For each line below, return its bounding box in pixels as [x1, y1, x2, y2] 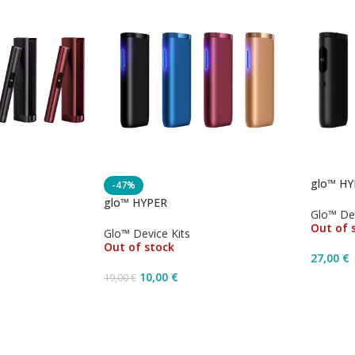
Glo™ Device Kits [103, 225, 190, 241]
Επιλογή [113, 329, 155, 344]
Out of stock [103, 239, 174, 254]
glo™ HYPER [103, 194, 167, 210]
